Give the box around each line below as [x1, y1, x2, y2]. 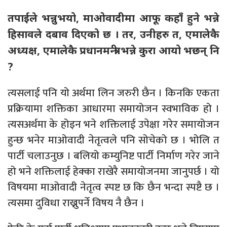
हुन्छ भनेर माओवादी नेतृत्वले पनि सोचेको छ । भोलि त [8, 131, 219, 149]
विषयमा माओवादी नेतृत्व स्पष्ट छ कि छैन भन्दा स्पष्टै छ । [8, 178, 219, 196]
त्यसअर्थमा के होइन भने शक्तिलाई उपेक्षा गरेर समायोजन [8, 115, 219, 133]
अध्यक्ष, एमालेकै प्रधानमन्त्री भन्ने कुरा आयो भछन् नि [8, 43, 219, 57]
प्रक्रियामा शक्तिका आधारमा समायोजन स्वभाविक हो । [8, 99, 219, 118]
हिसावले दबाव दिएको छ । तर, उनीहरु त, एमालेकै [8, 26, 219, 41]
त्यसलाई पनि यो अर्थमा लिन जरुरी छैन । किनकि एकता [8, 84, 219, 102]
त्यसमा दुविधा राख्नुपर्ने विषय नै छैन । [8, 194, 144, 212]
